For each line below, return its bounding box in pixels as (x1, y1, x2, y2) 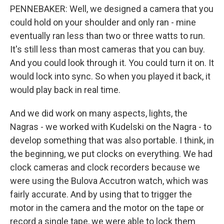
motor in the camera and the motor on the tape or (10, 202, 204, 213)
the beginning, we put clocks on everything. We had (10, 148, 212, 159)
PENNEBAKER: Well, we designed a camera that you (10, 3, 213, 14)
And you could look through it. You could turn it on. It (10, 57, 214, 68)
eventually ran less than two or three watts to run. (10, 30, 205, 41)
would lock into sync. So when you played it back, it (10, 71, 210, 81)
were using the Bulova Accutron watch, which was (10, 175, 208, 186)
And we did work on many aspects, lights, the (10, 108, 187, 118)
